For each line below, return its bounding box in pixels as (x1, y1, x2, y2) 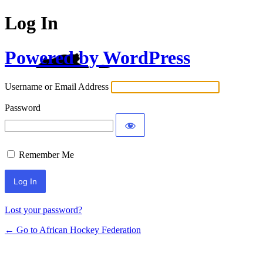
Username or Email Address (5, 82, 109, 92)
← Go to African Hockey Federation (5, 225, 141, 235)
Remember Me (19, 150, 74, 160)
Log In (5, 12, 58, 34)
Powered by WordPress (5, 46, 190, 68)
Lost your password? (5, 205, 82, 215)
